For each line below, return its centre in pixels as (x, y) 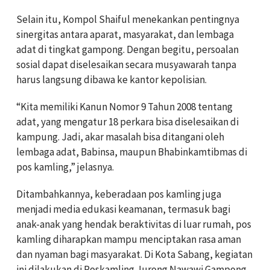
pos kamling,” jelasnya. (65, 167)
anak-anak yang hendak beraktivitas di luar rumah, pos (134, 224)
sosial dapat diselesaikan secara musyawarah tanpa (126, 64)
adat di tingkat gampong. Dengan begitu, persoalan (127, 49)
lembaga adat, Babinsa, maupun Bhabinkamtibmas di (132, 152)
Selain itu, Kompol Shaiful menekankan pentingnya (128, 19)
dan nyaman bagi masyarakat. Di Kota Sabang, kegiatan (134, 254)
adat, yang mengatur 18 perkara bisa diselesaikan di (127, 122)
